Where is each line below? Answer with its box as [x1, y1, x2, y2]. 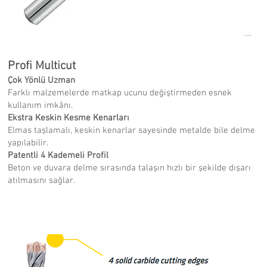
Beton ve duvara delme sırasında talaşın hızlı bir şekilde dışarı [7, 163, 251, 173]
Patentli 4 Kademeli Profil [7, 150, 108, 161]
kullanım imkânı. [7, 100, 73, 111]
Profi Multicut [7, 59, 76, 73]
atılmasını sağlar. [7, 175, 75, 186]
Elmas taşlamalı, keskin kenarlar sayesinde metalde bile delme [7, 125, 255, 136]
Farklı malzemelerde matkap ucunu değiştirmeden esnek [7, 88, 232, 98]
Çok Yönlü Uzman [7, 75, 75, 86]
